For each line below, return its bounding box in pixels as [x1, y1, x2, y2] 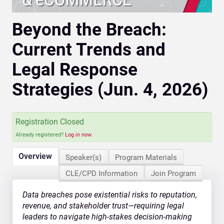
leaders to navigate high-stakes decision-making [22, 211, 192, 221]
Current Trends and [12, 39, 165, 60]
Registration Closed [15, 116, 84, 126]
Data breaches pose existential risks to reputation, [22, 189, 197, 199]
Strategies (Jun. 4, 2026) [12, 79, 208, 100]
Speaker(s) [65, 152, 101, 162]
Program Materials [115, 152, 177, 162]
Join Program [151, 168, 196, 178]
